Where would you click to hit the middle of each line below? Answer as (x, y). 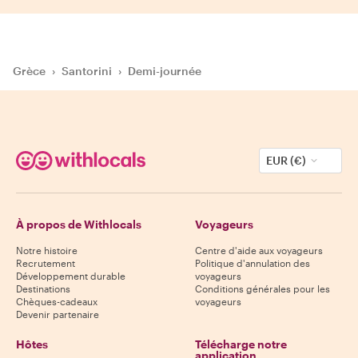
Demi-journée (165, 70)
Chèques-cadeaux (57, 301)
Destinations (43, 288)
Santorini (87, 70)
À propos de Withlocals (79, 224)
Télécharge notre (241, 344)
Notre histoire (47, 250)
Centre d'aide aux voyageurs (259, 250)
